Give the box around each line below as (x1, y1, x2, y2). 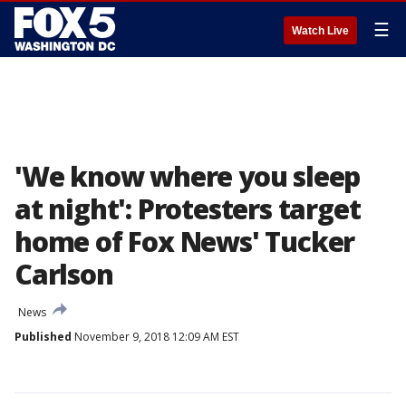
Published (14, 329, 72, 344)
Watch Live (292, 24, 349, 37)
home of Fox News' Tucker (14, 223, 355, 260)
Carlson (14, 256, 113, 293)
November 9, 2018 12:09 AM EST (72, 329, 239, 344)
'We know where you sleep (14, 158, 361, 195)
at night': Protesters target (14, 190, 361, 227)
